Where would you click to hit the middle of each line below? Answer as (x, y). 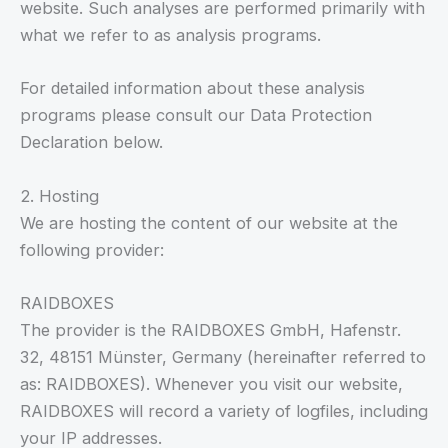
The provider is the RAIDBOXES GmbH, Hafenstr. (210, 329)
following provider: (92, 249)
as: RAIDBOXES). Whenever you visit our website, (211, 383)
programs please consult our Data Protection (196, 115)
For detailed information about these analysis (192, 88)
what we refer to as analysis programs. (170, 35)
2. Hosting (59, 195)
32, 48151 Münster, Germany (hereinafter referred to (223, 356)
